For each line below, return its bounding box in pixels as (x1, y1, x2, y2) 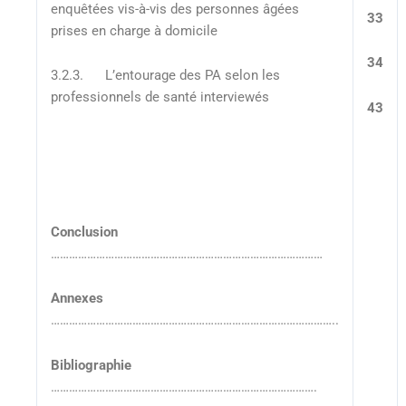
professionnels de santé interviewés (50, 89, 269, 106)
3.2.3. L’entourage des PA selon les (50, 67, 280, 84)
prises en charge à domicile (50, 22, 217, 39)
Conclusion (50, 223, 121, 240)
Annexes (50, 290, 103, 307)
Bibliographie (50, 356, 131, 373)
